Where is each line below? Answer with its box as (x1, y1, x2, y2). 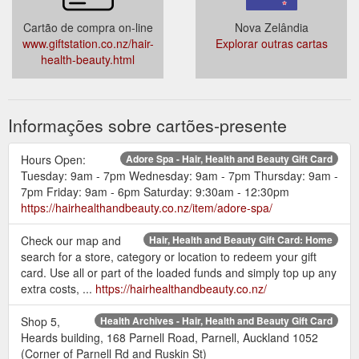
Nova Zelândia (234, 18, 309, 35)
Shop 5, (21, 313, 60, 329)
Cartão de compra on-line (22, 18, 153, 35)
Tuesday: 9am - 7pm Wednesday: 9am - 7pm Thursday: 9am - (21, 167, 338, 184)
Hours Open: (21, 151, 86, 167)
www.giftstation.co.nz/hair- (22, 34, 154, 51)
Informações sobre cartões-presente (8, 112, 287, 137)
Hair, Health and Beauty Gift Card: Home (149, 232, 333, 247)
